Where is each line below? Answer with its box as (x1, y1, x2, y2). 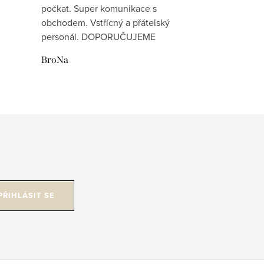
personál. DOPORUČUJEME (41, 30, 156, 44)
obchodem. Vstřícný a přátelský (41, 16, 170, 29)
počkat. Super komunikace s (41, 2, 157, 15)
